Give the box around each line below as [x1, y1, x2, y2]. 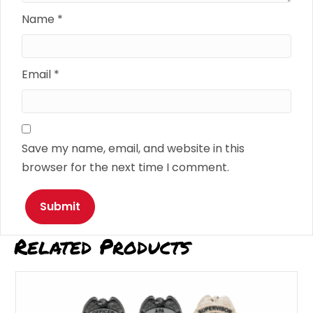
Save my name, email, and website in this [22, 140, 245, 156]
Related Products [14, 231, 190, 261]
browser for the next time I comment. [22, 159, 229, 175]
